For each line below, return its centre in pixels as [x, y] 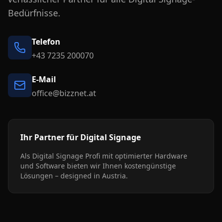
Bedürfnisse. [34, 13]
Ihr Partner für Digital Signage [81, 137]
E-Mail [44, 79]
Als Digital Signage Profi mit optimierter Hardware [104, 156]
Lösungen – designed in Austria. [74, 176]
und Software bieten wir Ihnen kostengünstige [98, 166]
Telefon [46, 42]
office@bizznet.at [64, 93]
